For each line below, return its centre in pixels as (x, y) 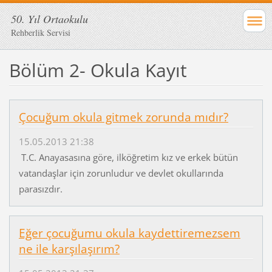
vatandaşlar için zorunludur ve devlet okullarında (121, 173)
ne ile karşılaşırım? (69, 249)
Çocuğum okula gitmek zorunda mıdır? (123, 117)
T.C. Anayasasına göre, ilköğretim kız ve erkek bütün (128, 158)
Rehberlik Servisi (41, 32)
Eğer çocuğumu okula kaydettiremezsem (129, 233)
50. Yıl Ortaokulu (49, 19)
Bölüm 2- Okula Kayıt (98, 70)
